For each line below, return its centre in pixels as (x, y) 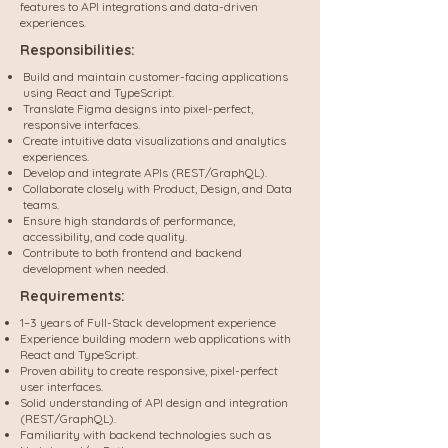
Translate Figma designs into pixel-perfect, (138, 108)
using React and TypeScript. (98, 92)
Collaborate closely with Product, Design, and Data (157, 188)
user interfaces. (61, 386)
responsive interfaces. (81, 124)
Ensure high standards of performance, (129, 220)
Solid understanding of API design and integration (154, 402)
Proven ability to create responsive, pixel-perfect (149, 370)
